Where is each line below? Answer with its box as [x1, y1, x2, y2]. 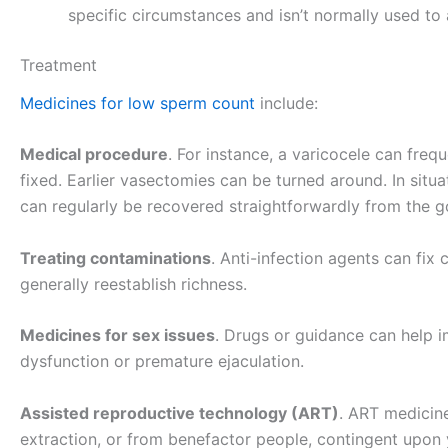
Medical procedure [20, 144, 168, 165]
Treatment [20, 55, 97, 76]
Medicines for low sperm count [20, 92, 255, 113]
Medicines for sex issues [20, 325, 215, 346]
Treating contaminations [20, 247, 211, 268]
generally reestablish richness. [20, 273, 247, 294]
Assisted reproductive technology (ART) [20, 402, 339, 423]
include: [255, 92, 318, 113]
